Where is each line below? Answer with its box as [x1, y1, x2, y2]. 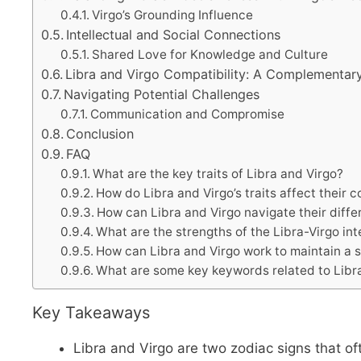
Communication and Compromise [90, 106, 285, 122]
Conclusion [66, 125, 135, 142]
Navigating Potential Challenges [64, 85, 260, 102]
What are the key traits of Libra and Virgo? [93, 165, 344, 181]
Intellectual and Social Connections [66, 26, 281, 43]
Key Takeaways [32, 302, 150, 322]
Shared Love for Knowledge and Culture [92, 46, 329, 62]
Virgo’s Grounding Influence [92, 6, 254, 23]
